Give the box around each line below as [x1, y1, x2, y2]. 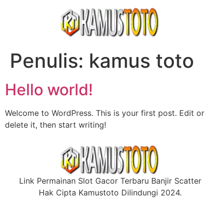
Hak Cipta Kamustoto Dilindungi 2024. [38, 188, 182, 198]
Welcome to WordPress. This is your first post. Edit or [5, 108, 204, 118]
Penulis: [10, 49, 89, 73]
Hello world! [5, 80, 93, 99]
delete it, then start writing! [5, 120, 106, 130]
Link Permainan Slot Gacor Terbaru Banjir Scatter [19, 176, 201, 186]
